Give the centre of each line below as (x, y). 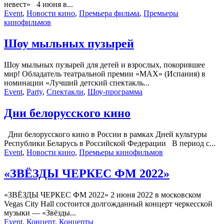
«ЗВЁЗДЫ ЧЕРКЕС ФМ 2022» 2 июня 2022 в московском (102, 194)
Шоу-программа (115, 92)
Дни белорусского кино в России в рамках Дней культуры (105, 134)
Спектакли (65, 92)
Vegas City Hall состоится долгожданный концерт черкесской (108, 203)
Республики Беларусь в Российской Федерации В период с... (110, 143)
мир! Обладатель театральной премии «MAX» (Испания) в (105, 74)
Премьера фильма (109, 13)
